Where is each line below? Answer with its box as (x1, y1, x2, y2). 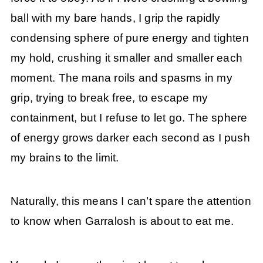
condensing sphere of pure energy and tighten (10, 32, 249, 45)
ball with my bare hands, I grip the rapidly (10, 12, 221, 25)
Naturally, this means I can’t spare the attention (10, 195, 251, 208)
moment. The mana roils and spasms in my (10, 72, 232, 85)
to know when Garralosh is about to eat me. (10, 215, 234, 228)
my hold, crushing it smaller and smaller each (10, 52, 242, 65)
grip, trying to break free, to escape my (10, 92, 208, 104)
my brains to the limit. (10, 151, 119, 164)
